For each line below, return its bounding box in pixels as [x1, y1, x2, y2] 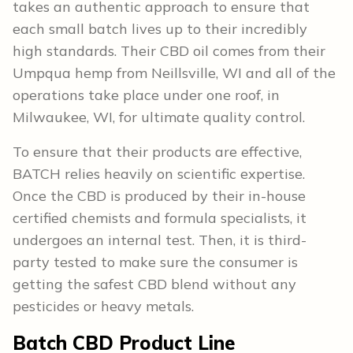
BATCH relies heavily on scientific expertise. [13, 165, 305, 184]
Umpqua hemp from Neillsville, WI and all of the [13, 64, 336, 83]
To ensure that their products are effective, [13, 143, 302, 162]
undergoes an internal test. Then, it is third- [13, 231, 307, 250]
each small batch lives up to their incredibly [13, 20, 307, 39]
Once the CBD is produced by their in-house [13, 187, 306, 206]
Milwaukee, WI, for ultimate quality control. [13, 108, 309, 127]
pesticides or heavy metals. [13, 297, 198, 316]
